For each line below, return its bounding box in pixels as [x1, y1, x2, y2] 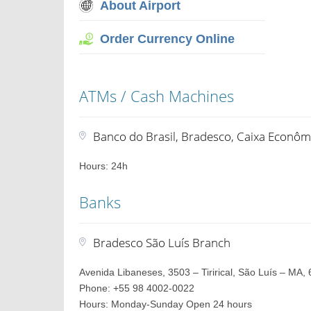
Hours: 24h [79, 160, 128, 171]
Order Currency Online [100, 32, 235, 46]
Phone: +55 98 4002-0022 [79, 283, 195, 294]
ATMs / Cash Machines [79, 85, 235, 106]
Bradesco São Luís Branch [93, 235, 231, 251]
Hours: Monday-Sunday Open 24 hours [79, 299, 253, 310]
